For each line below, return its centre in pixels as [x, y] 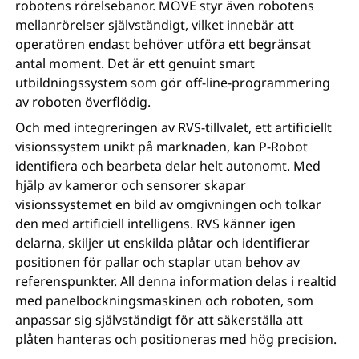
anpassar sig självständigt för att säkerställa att [159, 319]
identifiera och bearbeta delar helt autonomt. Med [168, 165]
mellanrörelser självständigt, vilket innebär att [155, 24]
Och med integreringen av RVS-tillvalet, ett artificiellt [174, 127]
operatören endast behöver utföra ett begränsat [163, 44]
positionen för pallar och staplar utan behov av [158, 262]
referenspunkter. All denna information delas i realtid [176, 281]
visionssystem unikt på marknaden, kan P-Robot [162, 146]
